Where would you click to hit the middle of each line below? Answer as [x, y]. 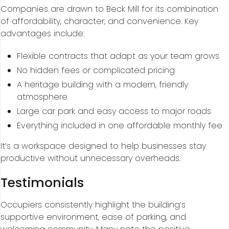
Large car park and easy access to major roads [114, 111]
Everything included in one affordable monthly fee [120, 126]
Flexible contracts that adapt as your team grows [118, 56]
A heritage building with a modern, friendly [102, 85]
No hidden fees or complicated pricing [96, 71]
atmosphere [42, 97]
